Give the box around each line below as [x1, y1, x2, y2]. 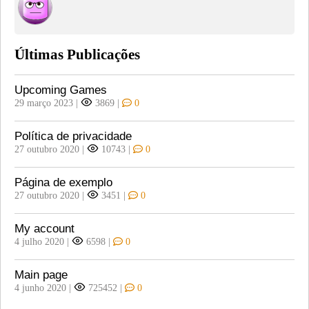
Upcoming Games [14, 83, 107, 97]
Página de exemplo [14, 176, 112, 190]
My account [14, 222, 74, 236]
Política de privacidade [14, 130, 132, 143]
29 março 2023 [14, 97, 73, 109]
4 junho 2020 [14, 282, 66, 294]
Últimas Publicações [14, 46, 140, 62]
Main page [14, 268, 68, 282]
